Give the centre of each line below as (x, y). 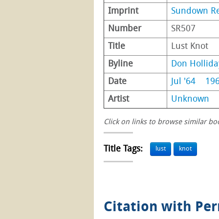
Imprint (123, 11)
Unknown (190, 99)
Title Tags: (124, 149)
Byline (120, 64)
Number (125, 29)
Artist (119, 99)
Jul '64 (183, 82)
